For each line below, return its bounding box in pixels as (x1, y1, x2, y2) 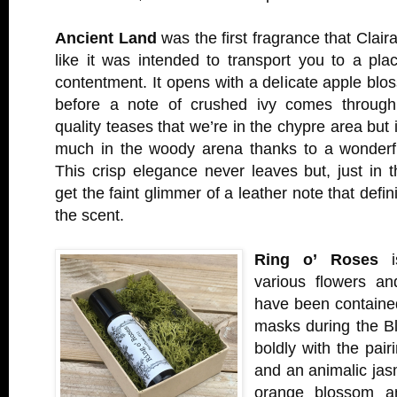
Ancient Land (55, 28, 157, 47)
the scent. (55, 206, 124, 224)
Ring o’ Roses (254, 250, 378, 269)
